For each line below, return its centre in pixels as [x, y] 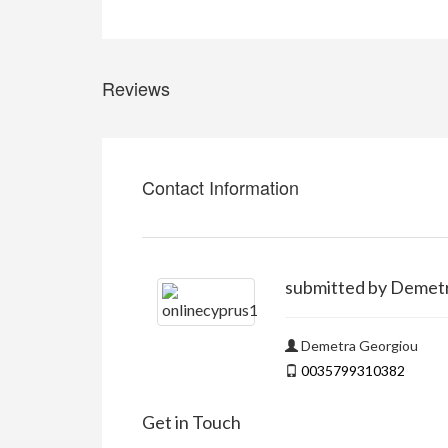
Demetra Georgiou [357, 346]
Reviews [136, 88]
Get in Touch [191, 422]
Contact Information [220, 187]
